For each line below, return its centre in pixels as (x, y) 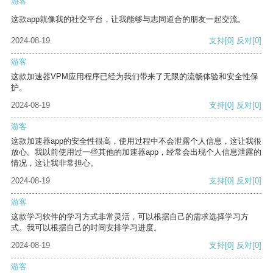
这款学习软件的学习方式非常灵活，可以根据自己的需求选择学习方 (130, 217)
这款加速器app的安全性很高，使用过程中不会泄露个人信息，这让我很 (136, 141)
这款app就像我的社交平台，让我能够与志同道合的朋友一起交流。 (128, 19)
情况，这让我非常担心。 (55, 163)
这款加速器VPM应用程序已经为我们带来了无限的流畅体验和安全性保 (135, 77)
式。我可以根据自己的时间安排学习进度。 (86, 228)
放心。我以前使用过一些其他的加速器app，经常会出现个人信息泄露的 (136, 152)
